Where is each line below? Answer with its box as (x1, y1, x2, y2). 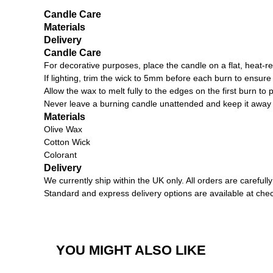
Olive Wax (44, 124, 82, 135)
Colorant (44, 150, 77, 160)
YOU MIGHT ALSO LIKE (56, 243, 206, 258)
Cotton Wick (44, 137, 90, 147)
